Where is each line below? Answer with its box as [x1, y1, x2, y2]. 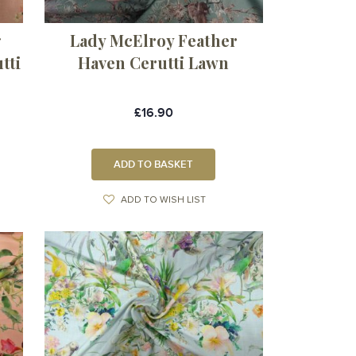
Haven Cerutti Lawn [78, 51, 230, 73]
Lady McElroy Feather [69, 29, 238, 51]
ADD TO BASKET [114, 157, 194, 171]
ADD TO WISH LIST [120, 195, 206, 205]
